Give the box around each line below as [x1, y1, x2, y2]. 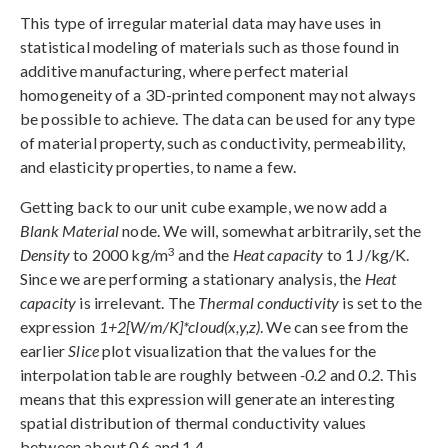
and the [175, 245, 233, 264]
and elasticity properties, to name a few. [20, 157, 297, 176]
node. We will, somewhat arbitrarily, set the [119, 221, 421, 240]
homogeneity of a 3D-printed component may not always [20, 85, 416, 104]
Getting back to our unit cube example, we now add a [20, 197, 388, 216]
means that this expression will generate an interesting [20, 389, 396, 408]
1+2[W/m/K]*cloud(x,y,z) [98, 317, 261, 336]
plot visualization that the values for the [98, 341, 377, 360]
